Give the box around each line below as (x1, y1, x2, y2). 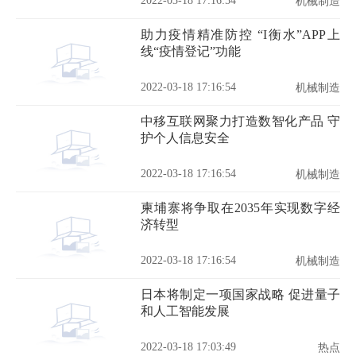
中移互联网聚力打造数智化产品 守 (141, 114, 340, 128)
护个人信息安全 (141, 131, 230, 145)
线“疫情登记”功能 (141, 44, 241, 58)
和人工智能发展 (141, 304, 230, 318)
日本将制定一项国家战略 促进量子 (141, 288, 340, 301)
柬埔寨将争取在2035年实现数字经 (141, 201, 340, 215)
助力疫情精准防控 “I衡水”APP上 (141, 28, 340, 41)
